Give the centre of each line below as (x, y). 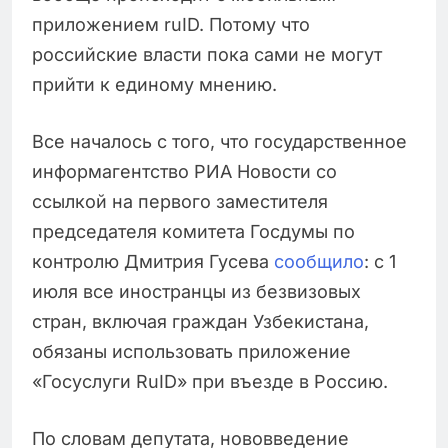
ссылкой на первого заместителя (180, 202)
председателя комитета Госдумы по (193, 232)
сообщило (319, 262)
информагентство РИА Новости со (184, 172)
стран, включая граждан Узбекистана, (200, 322)
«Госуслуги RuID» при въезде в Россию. (210, 382)
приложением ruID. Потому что (171, 25)
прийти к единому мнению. (154, 85)
